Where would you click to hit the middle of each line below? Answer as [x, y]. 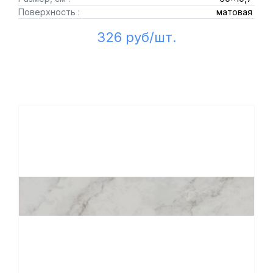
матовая [234, 12]
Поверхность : [49, 12]
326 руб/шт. [136, 37]
